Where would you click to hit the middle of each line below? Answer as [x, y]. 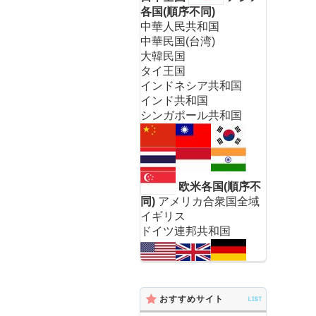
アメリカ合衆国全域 [207, 201]
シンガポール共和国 [191, 115]
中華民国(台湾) [178, 41]
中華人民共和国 [180, 26]
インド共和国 [174, 101]
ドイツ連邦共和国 [186, 231]
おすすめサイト [191, 299]
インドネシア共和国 [191, 86]
